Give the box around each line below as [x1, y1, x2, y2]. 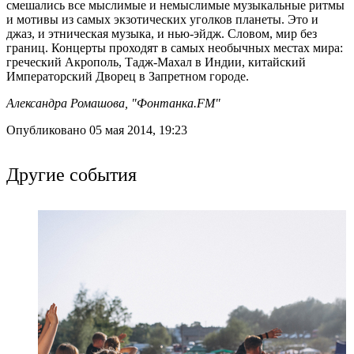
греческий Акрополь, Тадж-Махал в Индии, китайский [6, 55, 306, 69]
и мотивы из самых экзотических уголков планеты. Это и [6, 12, 318, 26]
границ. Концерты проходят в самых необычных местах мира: [6, 40, 343, 55]
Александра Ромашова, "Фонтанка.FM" [6, 96, 220, 110]
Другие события [6, 160, 137, 186]
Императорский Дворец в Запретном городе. [6, 69, 249, 83]
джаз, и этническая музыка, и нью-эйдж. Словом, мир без [6, 26, 317, 40]
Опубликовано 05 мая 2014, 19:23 [6, 122, 187, 137]
